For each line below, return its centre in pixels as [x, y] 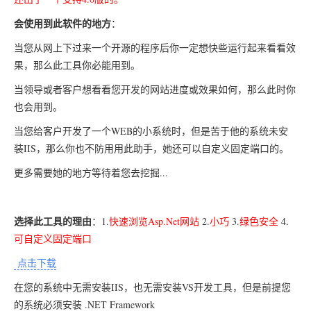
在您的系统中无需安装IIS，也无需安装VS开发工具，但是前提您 [152, 287]
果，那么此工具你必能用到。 [77, 65]
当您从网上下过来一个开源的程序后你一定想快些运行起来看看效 [155, 48]
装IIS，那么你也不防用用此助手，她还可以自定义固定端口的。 [151, 148]
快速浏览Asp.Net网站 [154, 221]
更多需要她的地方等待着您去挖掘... [91, 173]
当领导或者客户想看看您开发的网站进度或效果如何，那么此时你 [155, 89]
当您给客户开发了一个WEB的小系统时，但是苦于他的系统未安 [151, 131]
